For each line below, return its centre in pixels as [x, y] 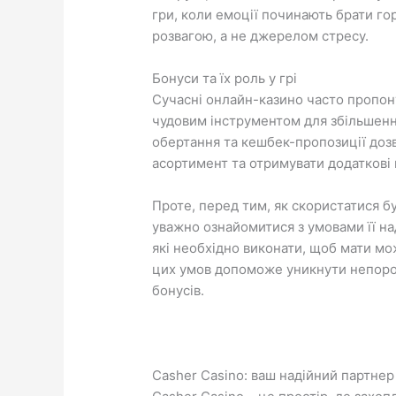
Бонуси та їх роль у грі [225, 79]
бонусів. [179, 291]
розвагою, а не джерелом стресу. [261, 36]
